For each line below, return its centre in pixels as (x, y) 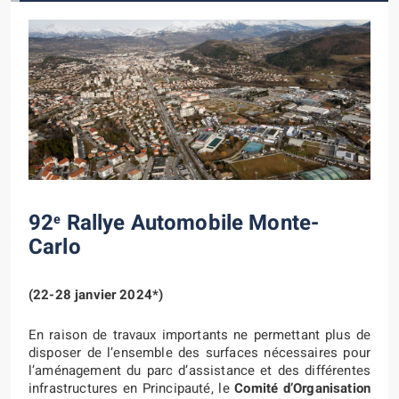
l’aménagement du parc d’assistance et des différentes (199, 370)
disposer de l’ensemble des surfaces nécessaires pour (199, 353)
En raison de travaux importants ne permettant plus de (199, 335)
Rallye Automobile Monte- (190, 223)
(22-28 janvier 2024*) (96, 295)
